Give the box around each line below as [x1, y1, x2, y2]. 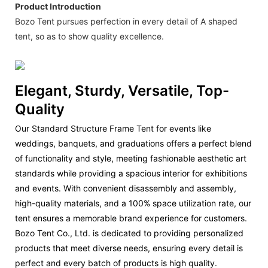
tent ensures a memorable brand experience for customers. [15, 213, 247, 223]
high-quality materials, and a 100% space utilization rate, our [15, 198, 251, 208]
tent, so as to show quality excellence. [15, 31, 164, 41]
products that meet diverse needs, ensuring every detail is [15, 243, 243, 253]
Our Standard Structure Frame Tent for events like [15, 123, 211, 133]
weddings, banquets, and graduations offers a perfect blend [15, 138, 252, 148]
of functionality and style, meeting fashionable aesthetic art [15, 153, 246, 163]
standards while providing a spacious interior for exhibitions [15, 168, 247, 178]
